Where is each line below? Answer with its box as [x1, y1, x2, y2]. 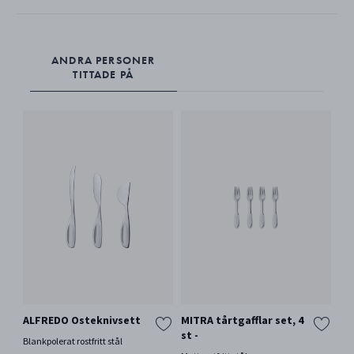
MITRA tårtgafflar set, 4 [180, 312, 303, 328]
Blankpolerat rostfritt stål [22, 334, 122, 348]
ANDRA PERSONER [51, 52, 156, 67]
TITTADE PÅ [73, 66, 134, 81]
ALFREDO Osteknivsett [22, 312, 141, 328]
